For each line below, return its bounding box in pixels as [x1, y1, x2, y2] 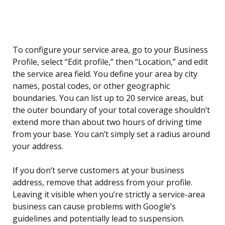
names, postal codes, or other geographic [13, 80, 170, 92]
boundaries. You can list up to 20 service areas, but [13, 92, 203, 104]
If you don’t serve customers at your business [13, 165, 184, 176]
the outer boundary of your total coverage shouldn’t [13, 104, 210, 116]
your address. [13, 141, 63, 152]
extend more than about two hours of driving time [13, 117, 202, 128]
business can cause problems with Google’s [13, 201, 176, 212]
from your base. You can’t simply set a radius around [13, 129, 210, 140]
